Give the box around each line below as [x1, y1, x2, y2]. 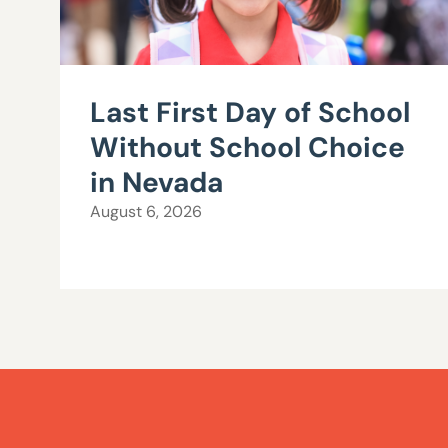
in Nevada [90, 164, 223, 202]
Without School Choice [90, 129, 405, 167]
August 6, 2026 [90, 201, 202, 223]
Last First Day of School [90, 94, 410, 132]
